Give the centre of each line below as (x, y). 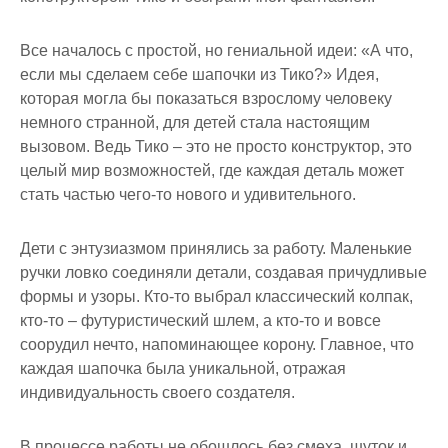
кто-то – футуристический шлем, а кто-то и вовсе (200, 320)
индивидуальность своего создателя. (157, 392)
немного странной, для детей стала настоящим (195, 122)
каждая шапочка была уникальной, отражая (183, 368)
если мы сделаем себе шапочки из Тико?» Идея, (199, 74)
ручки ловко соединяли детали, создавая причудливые (223, 272)
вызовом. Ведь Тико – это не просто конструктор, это (216, 146)
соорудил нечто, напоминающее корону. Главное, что (217, 344)
